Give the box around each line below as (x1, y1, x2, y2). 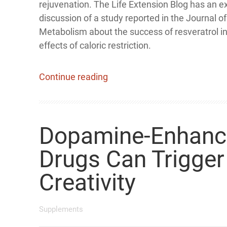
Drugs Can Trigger (39, 145, 224, 173)
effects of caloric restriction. (39, 40, 151, 51)
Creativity (39, 169, 136, 196)
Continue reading (39, 71, 108, 82)
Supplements (39, 205, 83, 214)
